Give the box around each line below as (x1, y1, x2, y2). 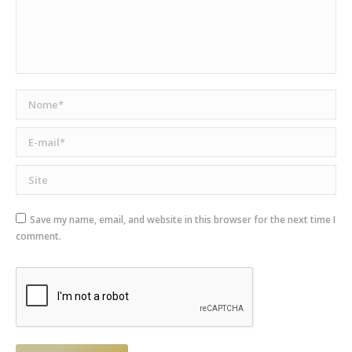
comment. (16, 229, 61, 244)
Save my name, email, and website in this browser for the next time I (30, 213, 335, 227)
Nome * (16, 90, 58, 106)
